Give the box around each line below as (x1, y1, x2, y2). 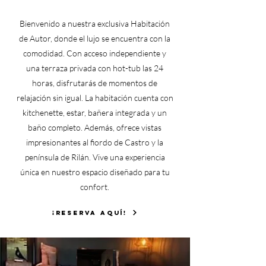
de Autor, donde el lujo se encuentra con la (19, 33, 170, 43)
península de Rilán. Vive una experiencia (24, 152, 165, 162)
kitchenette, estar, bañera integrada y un (23, 107, 167, 118)
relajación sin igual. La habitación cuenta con (16, 93, 173, 103)
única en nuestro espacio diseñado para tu (20, 167, 170, 177)
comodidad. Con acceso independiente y (23, 48, 166, 58)
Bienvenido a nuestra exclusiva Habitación (20, 18, 170, 28)
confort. (80, 182, 109, 192)
